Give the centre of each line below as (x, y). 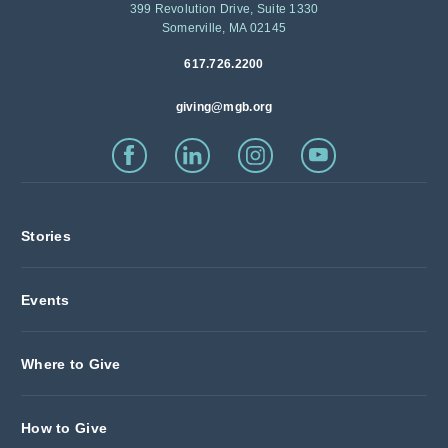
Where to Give (71, 364)
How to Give (64, 428)
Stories (46, 236)
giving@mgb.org (224, 106)
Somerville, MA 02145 (224, 27)
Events (45, 300)
